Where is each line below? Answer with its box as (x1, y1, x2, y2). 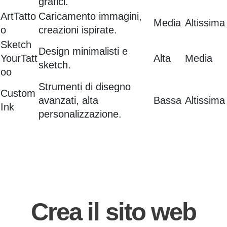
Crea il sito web (31, 198, 196, 226)
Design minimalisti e (39, 46, 128, 57)
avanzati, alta (39, 95, 98, 106)
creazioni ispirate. (39, 24, 117, 36)
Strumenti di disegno (39, 81, 131, 93)
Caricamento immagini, (39, 11, 142, 22)
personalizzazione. (39, 108, 122, 120)
